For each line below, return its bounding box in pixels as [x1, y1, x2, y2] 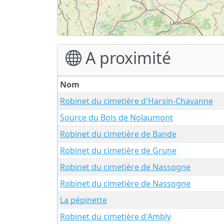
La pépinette [60, 194, 107, 205]
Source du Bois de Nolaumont [60, 111, 173, 123]
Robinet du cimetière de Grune [60, 144, 176, 156]
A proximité [81, 46, 171, 68]
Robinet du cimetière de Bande [60, 128, 176, 139]
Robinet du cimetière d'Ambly [60, 210, 171, 222]
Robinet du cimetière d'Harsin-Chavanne [60, 95, 213, 106]
